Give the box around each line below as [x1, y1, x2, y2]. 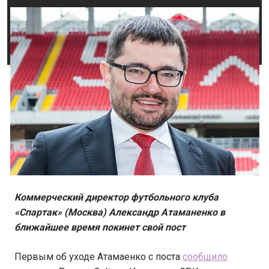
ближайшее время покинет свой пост [14, 222, 186, 234]
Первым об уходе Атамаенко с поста [14, 251, 183, 263]
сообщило [183, 251, 228, 263]
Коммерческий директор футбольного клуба [14, 192, 219, 204]
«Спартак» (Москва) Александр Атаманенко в [14, 207, 225, 219]
